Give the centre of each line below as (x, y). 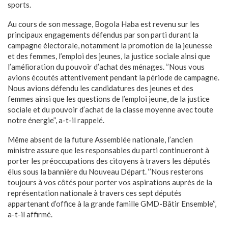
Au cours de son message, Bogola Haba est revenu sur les (104, 24)
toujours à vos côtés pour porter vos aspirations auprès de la (110, 182)
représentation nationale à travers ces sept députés (95, 193)
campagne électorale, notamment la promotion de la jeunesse (110, 45)
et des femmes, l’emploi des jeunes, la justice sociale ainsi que (109, 56)
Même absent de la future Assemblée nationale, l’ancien (100, 139)
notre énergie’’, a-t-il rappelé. (56, 120)
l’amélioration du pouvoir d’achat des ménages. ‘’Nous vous (106, 66)
